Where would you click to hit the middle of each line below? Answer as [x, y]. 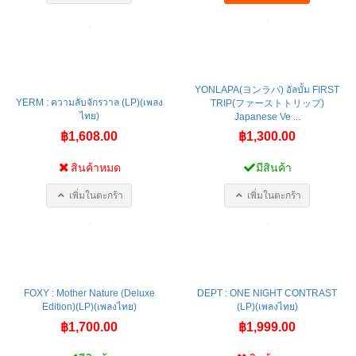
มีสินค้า [274, 167]
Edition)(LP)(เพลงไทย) [89, 306]
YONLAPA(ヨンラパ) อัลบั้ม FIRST [267, 89]
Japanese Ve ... [267, 116]
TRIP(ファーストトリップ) [267, 103]
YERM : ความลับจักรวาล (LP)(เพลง [89, 102]
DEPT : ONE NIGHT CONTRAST [267, 293]
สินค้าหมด [96, 167]
